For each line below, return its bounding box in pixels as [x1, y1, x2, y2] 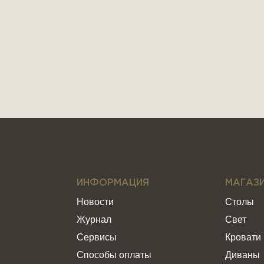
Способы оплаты [76, 250, 151, 260]
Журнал [76, 214, 111, 225]
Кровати [225, 232, 261, 242]
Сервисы [76, 232, 117, 242]
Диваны [225, 250, 260, 260]
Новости [76, 197, 114, 207]
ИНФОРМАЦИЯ [76, 179, 149, 187]
